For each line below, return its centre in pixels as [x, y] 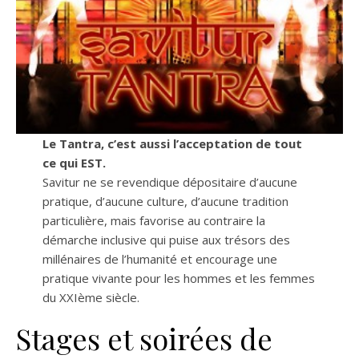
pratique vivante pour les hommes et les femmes [178, 278]
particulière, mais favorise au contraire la [153, 220]
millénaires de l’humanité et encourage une [159, 258]
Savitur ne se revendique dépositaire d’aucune [169, 182]
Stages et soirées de [144, 338]
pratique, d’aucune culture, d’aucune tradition [165, 201]
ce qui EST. [74, 162]
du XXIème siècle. [91, 297]
